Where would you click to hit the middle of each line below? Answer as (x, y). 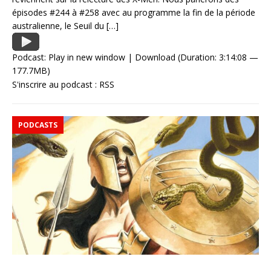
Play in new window (87, 57)
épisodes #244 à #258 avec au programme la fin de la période (134, 12)
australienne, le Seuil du (59, 25)
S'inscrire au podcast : (56, 84)
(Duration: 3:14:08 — (217, 57)
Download (155, 57)
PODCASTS (38, 125)
